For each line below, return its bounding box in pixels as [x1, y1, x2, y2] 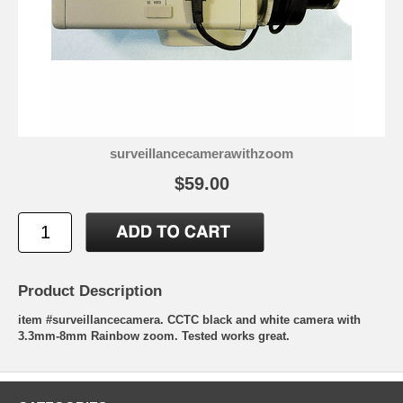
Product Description [18, 282, 162, 300]
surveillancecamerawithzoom [110, 145, 293, 161]
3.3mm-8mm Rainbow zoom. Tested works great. [18, 328, 290, 343]
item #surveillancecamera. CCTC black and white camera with [18, 312, 361, 327]
